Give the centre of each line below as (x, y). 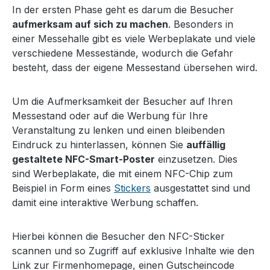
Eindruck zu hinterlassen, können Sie (99, 145)
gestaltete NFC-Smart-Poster (83, 159)
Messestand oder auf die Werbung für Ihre (110, 116)
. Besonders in (201, 24)
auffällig (206, 145)
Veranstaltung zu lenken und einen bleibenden (118, 130)
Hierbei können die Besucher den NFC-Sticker (118, 236)
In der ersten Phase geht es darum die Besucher (123, 10)
